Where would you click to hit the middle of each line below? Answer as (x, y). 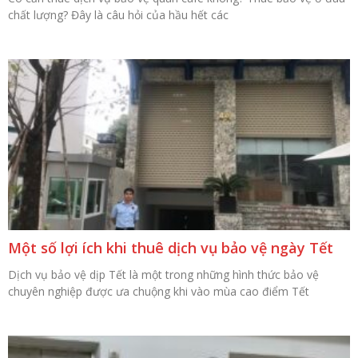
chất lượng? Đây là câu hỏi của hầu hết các (118, 15)
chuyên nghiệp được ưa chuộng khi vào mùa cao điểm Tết (159, 291)
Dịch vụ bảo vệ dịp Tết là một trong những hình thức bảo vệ (163, 274)
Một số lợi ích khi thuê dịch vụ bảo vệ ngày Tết (171, 248)
